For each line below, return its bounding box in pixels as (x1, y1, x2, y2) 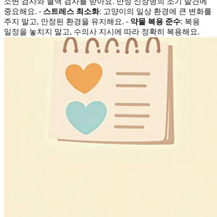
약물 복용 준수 (130, 17, 181, 26)
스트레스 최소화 (43, 7, 99, 15)
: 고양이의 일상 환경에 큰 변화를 (99, 7, 212, 15)
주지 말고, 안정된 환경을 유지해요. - (4, 17, 130, 26)
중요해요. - (4, 7, 43, 15)
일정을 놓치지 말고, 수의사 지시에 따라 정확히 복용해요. (4, 27, 200, 36)
